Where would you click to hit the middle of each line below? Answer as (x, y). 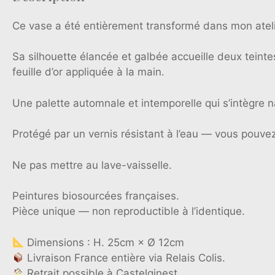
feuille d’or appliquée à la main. (88, 72)
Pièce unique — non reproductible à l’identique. (129, 211)
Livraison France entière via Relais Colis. (125, 258)
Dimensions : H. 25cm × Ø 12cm (104, 242)
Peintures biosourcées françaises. (96, 196)
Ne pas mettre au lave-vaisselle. (92, 165)
